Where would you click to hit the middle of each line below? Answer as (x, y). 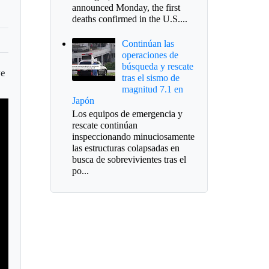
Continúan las (148, 44)
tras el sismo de (150, 78)
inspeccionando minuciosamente (133, 137)
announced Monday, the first (126, 7)
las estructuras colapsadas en (125, 148)
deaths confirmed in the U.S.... (129, 19)
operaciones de (150, 55)
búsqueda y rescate (157, 67)
